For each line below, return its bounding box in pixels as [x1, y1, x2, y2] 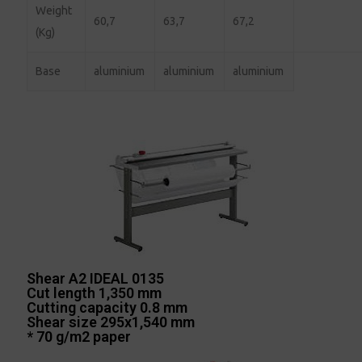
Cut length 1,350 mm [27, 284, 162, 301]
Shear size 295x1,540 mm [27, 313, 196, 330]
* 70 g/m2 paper [27, 327, 132, 345]
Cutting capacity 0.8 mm [27, 298, 188, 316]
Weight [36, 3, 73, 17]
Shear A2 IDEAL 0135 [27, 269, 165, 287]
